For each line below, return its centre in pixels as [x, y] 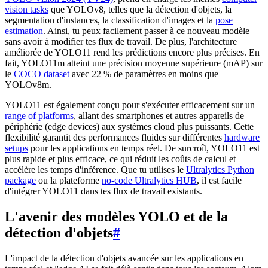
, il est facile [219, 180]
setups [16, 148]
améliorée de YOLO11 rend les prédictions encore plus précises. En [132, 52]
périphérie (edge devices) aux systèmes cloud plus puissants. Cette [129, 126]
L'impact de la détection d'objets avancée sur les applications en [124, 258]
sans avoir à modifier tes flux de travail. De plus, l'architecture [121, 41]
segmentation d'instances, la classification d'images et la [110, 20]
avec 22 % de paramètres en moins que [144, 74]
